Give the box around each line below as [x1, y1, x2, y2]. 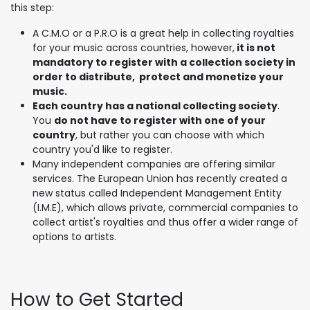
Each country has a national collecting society [33, 98, 277, 113]
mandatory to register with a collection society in [33, 55, 295, 69]
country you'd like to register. [33, 142, 172, 156]
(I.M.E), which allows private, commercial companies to [33, 200, 298, 215]
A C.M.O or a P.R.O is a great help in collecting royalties [33, 26, 294, 40]
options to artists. [33, 229, 116, 244]
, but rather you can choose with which [75, 127, 264, 142]
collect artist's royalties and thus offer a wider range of [33, 215, 298, 229]
